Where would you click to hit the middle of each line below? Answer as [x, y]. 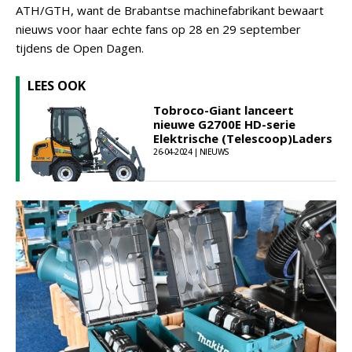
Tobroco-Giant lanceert [224, 110]
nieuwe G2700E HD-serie [224, 124]
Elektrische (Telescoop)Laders [243, 138]
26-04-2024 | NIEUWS [191, 152]
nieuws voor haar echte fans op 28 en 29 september [158, 29]
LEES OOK [57, 86]
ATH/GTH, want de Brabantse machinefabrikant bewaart [170, 10]
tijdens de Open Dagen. [80, 48]
